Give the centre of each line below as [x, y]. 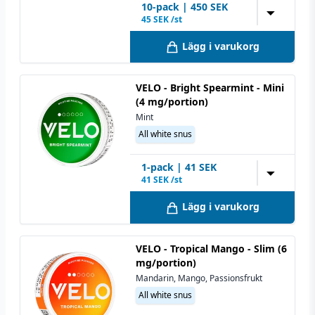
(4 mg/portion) [172, 102]
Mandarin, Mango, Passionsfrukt [199, 278]
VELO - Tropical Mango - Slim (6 [211, 248]
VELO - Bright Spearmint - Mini [210, 88]
